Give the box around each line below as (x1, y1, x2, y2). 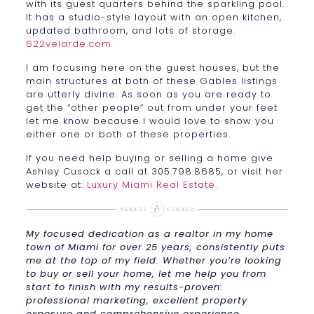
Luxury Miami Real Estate (86, 178, 215, 192)
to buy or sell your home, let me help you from (25, 266, 266, 280)
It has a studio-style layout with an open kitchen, (25, 11, 282, 25)
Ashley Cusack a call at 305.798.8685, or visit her (25, 165, 283, 179)
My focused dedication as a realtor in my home (25, 226, 273, 240)
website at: (25, 178, 87, 192)
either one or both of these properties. (25, 128, 231, 142)
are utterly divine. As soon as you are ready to (25, 88, 271, 102)
